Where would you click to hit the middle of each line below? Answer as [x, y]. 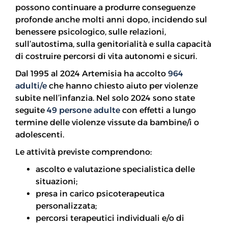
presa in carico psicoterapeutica [100, 194]
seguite [31, 110]
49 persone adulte [83, 110]
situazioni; [56, 181]
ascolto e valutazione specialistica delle [115, 169]
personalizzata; [66, 206]
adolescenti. [40, 135]
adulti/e [31, 86]
